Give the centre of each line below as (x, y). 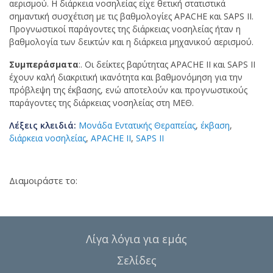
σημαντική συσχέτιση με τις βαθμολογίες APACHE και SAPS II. (131, 16)
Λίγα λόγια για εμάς (136, 239)
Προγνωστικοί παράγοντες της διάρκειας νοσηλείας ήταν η (125, 29)
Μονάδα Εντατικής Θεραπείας (137, 125)
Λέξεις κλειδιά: (44, 125)
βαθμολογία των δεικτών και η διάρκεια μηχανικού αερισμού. (131, 42)
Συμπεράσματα (44, 64)
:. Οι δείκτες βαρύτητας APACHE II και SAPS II (167, 64)
